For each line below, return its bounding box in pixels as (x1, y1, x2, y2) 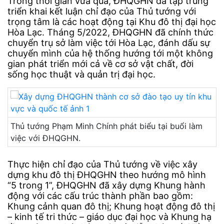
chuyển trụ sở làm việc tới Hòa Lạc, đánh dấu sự (7, 37, 210, 48)
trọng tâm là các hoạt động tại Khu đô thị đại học (7, 16, 216, 27)
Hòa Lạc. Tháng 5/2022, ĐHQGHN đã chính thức (7, 27, 213, 38)
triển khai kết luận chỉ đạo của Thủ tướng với (7, 6, 196, 17)
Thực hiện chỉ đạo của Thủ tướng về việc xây (7, 159, 197, 170)
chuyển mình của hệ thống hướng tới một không (7, 48, 213, 59)
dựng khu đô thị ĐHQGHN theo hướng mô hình (7, 169, 206, 180)
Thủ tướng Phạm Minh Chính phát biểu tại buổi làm (10, 121, 202, 131)
